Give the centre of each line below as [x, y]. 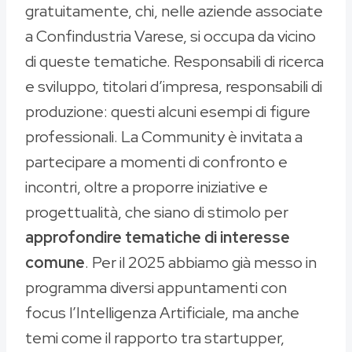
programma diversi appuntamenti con [156, 288]
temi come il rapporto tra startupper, [155, 338]
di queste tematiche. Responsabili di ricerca [174, 62]
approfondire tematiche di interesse [158, 238]
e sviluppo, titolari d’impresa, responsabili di [174, 87]
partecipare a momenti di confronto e [156, 162]
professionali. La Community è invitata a [164, 137]
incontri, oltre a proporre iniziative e [147, 187]
